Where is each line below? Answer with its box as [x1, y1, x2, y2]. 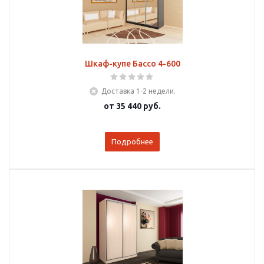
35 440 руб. [116, 101, 161, 111]
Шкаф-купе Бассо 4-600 [84, 59, 180, 68]
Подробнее [111, 137, 153, 146]
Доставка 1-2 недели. [101, 87, 176, 95]
